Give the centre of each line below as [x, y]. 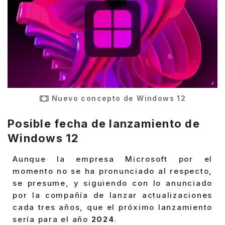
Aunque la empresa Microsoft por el [113, 159]
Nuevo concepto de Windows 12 [119, 98]
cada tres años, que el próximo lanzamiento [113, 207]
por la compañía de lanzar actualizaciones [113, 195]
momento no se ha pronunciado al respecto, [113, 171]
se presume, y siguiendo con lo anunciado [113, 183]
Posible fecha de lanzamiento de [104, 123]
